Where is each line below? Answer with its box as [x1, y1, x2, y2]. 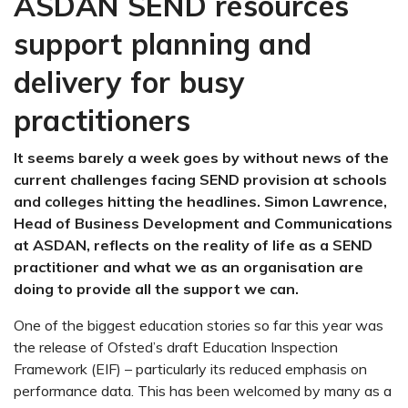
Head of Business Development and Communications [14, 213, 393, 232]
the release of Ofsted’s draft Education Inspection [14, 337, 338, 356]
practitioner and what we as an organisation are [14, 257, 363, 276]
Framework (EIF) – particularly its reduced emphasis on [14, 359, 367, 378]
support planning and [14, 25, 312, 62]
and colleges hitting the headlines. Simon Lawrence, [14, 191, 387, 210]
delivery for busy [14, 63, 245, 100]
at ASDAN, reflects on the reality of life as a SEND [14, 235, 372, 254]
